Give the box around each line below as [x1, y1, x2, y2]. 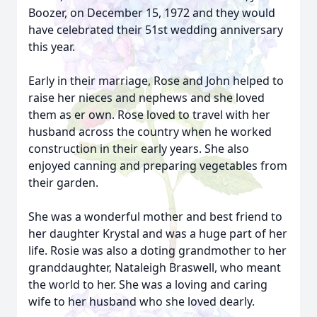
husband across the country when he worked [28, 124, 272, 139]
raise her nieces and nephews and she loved [28, 90, 265, 105]
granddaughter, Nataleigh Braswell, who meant [28, 260, 281, 275]
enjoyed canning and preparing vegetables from [28, 158, 287, 173]
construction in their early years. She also [28, 141, 249, 156]
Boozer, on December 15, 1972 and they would [28, 5, 275, 21]
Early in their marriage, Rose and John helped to [28, 73, 284, 88]
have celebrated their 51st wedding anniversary [28, 22, 283, 38]
